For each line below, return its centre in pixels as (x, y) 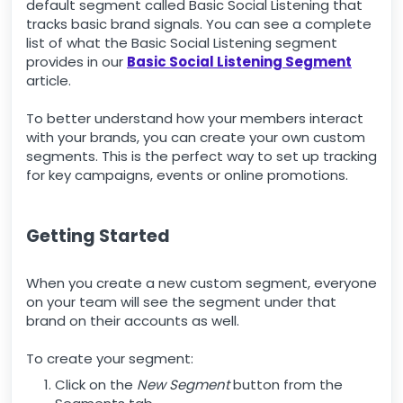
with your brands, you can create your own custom (196, 137)
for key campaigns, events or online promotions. (187, 175)
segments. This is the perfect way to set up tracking (201, 156)
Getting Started (98, 236)
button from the (286, 385)
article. (49, 81)
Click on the (96, 385)
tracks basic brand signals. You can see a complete (199, 24)
